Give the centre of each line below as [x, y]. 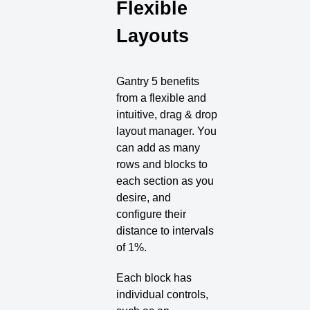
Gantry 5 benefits [158, 81]
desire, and [144, 197]
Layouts [153, 35]
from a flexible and [162, 98]
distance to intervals [165, 230]
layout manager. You [167, 131]
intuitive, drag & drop [167, 114]
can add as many [158, 147]
